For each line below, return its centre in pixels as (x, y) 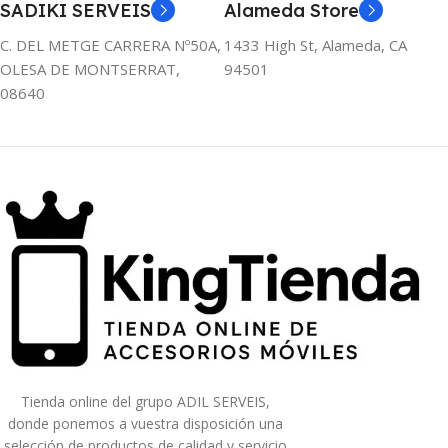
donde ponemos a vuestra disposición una (145, 423)
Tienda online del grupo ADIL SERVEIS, (145, 401)
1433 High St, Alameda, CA (315, 45)
